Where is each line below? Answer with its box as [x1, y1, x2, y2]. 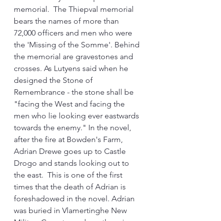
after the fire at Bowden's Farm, [14, 135, 125, 144]
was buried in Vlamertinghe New [14, 206, 129, 215]
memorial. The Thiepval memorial [14, 4, 136, 14]
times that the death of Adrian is [14, 182, 128, 191]
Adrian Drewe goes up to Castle [14, 147, 128, 156]
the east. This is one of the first [14, 170, 124, 180]
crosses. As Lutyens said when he [14, 64, 130, 73]
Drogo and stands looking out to [14, 158, 131, 168]
